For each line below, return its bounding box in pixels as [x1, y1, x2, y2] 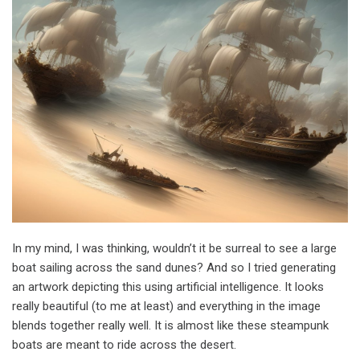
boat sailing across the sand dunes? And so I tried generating [12, 260, 336, 276]
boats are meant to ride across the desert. [12, 337, 236, 353]
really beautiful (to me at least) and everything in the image [12, 299, 321, 314]
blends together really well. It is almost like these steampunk [12, 318, 329, 333]
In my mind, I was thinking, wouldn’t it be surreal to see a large [12, 241, 337, 256]
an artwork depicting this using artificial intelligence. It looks [12, 280, 324, 295]
